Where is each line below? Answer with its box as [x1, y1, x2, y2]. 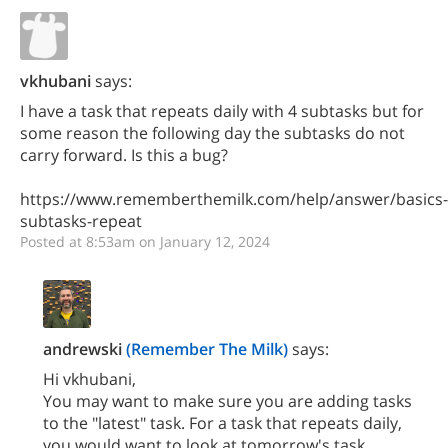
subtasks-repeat [20, 210, 142, 232]
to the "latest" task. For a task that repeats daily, [43, 412, 402, 434]
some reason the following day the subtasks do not [20, 122, 405, 144]
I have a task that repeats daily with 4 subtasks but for [20, 100, 424, 122]
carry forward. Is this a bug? [20, 144, 228, 166]
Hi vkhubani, [43, 368, 136, 390]
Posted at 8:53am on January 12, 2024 [20, 232, 270, 251]
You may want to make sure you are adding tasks [43, 390, 412, 412]
